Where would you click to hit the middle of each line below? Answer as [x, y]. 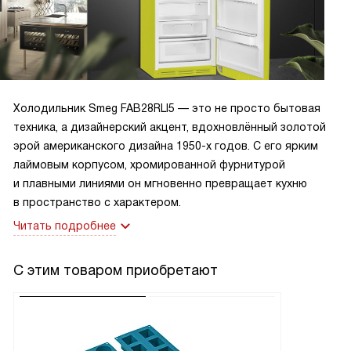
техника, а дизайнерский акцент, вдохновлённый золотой [170, 127]
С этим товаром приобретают [116, 271]
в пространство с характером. [97, 203]
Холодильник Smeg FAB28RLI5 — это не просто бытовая [167, 109]
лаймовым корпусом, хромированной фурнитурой [149, 165]
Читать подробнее [65, 226]
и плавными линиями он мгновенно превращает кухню [160, 184]
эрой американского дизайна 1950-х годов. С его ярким [166, 146]
